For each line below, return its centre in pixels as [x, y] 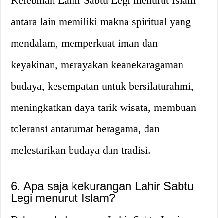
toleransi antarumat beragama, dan [85, 128]
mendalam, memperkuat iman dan [84, 43]
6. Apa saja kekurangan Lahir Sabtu [102, 186]
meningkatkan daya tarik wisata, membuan [104, 107]
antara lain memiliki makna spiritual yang [101, 21]
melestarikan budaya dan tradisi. [81, 150]
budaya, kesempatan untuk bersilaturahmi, [102, 86]
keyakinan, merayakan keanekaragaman [97, 64]
